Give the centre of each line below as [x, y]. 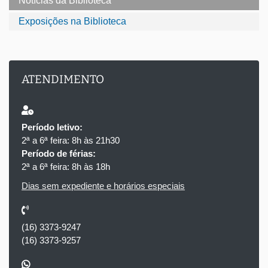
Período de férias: [59, 153]
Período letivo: [52, 127]
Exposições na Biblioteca [72, 21]
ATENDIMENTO [63, 79]
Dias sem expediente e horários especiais [103, 185]
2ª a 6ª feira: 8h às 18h [66, 166]
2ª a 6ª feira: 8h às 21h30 [71, 140]
